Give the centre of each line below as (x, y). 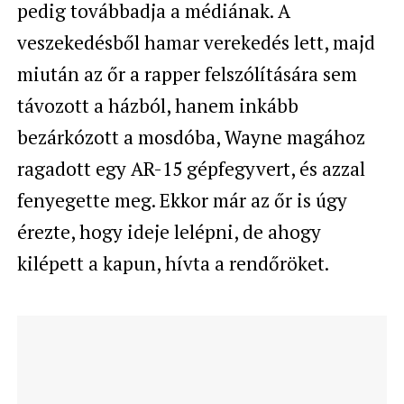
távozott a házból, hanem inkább (157, 105)
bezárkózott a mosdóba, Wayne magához (191, 137)
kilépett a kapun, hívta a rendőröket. (173, 263)
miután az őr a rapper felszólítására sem (187, 73)
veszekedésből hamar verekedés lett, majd (196, 42)
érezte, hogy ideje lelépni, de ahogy (169, 231)
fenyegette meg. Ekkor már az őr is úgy (182, 200)
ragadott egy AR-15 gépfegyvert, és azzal (191, 168)
